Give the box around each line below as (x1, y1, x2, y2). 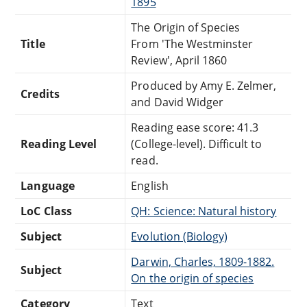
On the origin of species (131, 270, 254, 286)
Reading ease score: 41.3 (131, 119, 259, 135)
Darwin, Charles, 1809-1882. (131, 254, 275, 269)
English (131, 177, 169, 193)
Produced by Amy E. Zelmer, (131, 77, 277, 93)
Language (21, 177, 75, 193)
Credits (21, 86, 60, 101)
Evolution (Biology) (131, 228, 228, 244)
